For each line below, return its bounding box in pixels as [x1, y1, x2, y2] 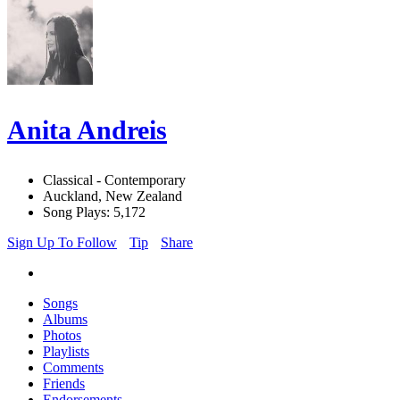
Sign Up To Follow [7, 235, 117, 251]
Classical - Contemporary [43, 172, 186, 188]
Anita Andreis [7, 115, 167, 146]
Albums [43, 312, 87, 328]
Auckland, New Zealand [43, 188, 182, 204]
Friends [43, 376, 85, 392]
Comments [43, 360, 104, 376]
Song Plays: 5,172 [43, 204, 146, 221]
